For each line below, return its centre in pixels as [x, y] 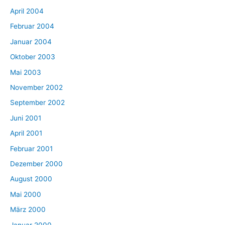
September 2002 [37, 103]
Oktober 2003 [33, 57]
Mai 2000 [26, 194]
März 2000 [28, 210]
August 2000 [31, 179]
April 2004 [27, 11]
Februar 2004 [32, 26]
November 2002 [36, 88]
